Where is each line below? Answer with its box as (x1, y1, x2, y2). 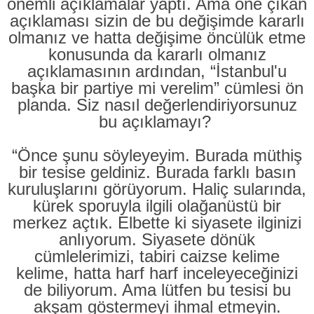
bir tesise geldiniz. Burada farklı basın (18, 163, 296, 182)
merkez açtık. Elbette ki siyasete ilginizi (13, 213, 301, 232)
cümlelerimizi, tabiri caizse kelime (34, 247, 280, 266)
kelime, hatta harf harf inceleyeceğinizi (16, 264, 298, 282)
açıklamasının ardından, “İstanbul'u (27, 62, 287, 81)
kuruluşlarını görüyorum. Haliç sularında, (8, 179, 306, 198)
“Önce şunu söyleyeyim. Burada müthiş (12, 146, 302, 165)
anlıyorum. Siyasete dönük (59, 230, 255, 249)
